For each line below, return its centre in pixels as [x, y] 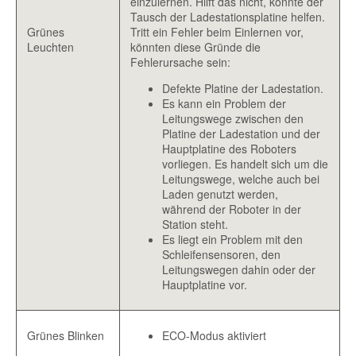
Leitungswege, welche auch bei [240, 179]
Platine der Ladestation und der [241, 134]
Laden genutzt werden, [220, 194]
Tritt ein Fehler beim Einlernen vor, [217, 32]
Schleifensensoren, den [221, 255]
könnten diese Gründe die [195, 47]
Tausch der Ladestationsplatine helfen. [227, 17]
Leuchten [50, 47]
